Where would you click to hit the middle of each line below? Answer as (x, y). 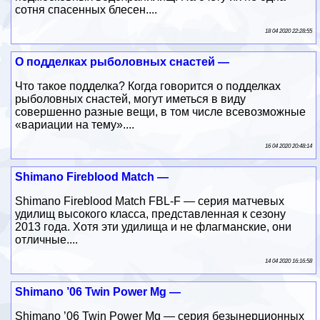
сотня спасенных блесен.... (86, 9)
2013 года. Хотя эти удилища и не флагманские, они (154, 226)
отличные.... (47, 239)
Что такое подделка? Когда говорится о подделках (148, 86)
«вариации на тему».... (75, 124)
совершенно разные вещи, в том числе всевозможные (161, 111)
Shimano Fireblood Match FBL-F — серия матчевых (150, 201)
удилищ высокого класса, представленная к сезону (151, 214)
